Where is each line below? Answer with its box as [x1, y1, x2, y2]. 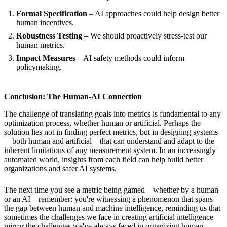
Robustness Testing [16, 31, 82, 41]
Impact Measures [16, 54, 75, 63]
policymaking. [16, 63, 62, 72]
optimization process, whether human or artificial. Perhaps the [4, 119, 201, 128]
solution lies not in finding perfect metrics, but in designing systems [4, 128, 218, 137]
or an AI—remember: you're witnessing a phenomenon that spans [4, 195, 213, 204]
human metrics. [16, 41, 65, 50]
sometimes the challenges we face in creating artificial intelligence [4, 213, 213, 222]
